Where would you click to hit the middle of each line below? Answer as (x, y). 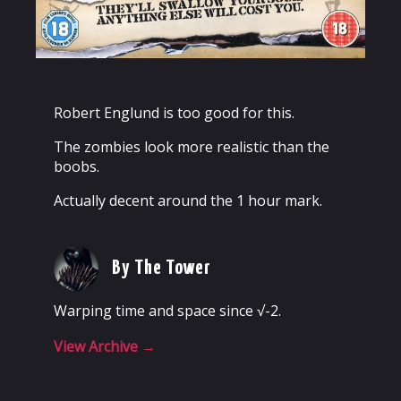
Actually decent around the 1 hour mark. (188, 201)
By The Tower (162, 269)
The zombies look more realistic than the (192, 147)
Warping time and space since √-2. (167, 311)
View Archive (98, 347)
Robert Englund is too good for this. (174, 113)
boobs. (77, 167)
